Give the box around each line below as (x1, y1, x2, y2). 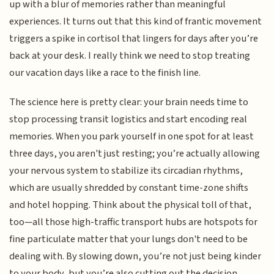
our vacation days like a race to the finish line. (9, 65, 201, 80)
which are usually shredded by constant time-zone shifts (9, 180, 249, 196)
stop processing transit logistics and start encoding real (9, 112, 248, 127)
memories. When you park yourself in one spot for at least (9, 129, 254, 144)
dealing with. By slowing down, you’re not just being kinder (9, 249, 262, 264)
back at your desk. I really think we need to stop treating (9, 48, 251, 63)
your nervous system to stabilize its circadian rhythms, (9, 163, 243, 179)
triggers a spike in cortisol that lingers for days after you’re (9, 31, 259, 46)
